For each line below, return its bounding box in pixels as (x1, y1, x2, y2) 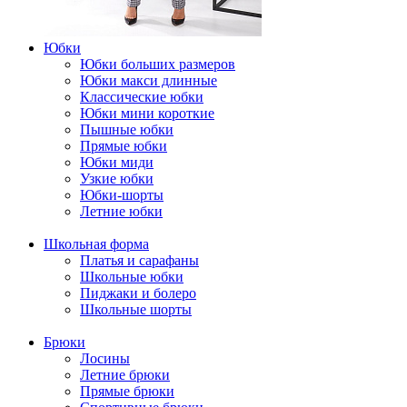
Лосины (80, 351, 130, 366)
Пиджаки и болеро (80, 285, 196, 301)
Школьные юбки (80, 269, 184, 284)
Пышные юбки (80, 122, 174, 137)
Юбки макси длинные (80, 73, 217, 88)
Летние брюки (80, 367, 170, 382)
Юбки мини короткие (80, 105, 214, 121)
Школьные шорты (80, 302, 192, 317)
